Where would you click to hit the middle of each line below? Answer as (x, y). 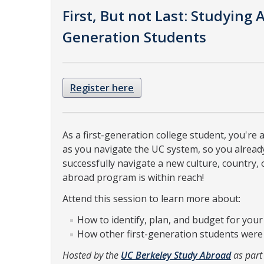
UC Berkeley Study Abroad (176, 255)
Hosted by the (92, 255)
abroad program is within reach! (133, 177)
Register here (102, 88)
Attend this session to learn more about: (151, 199)
